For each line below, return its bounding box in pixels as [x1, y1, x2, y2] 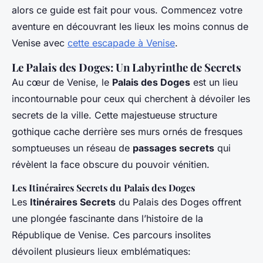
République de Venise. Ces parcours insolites [12, 229, 211, 241]
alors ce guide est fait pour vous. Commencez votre [12, 4, 242, 16]
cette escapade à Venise [68, 37, 175, 49]
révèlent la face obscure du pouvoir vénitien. [12, 159, 210, 170]
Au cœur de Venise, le [12, 76, 112, 88]
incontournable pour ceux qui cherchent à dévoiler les [12, 93, 250, 104]
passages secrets [133, 142, 214, 154]
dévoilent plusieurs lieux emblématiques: [12, 245, 191, 257]
